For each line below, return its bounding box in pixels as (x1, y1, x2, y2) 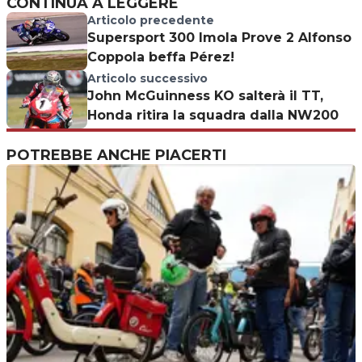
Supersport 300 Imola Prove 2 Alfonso (87, 29, 351, 45)
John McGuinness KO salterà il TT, (87, 87, 323, 103)
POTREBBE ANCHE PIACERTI (6, 145, 226, 164)
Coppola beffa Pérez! (87, 48, 234, 65)
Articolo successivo (87, 70, 208, 86)
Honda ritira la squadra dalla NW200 (87, 107, 339, 123)
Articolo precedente (87, 12, 214, 27)
